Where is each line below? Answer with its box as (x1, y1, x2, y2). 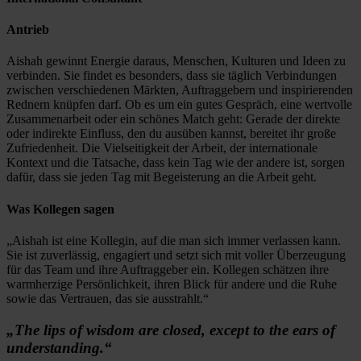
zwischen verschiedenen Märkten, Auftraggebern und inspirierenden (6, 83, 353, 98)
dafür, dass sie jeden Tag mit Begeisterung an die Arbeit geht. (6, 170, 317, 185)
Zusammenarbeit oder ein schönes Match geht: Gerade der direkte (6, 112, 340, 127)
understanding (6, 338, 100, 356)
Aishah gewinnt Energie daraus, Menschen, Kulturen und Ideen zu (6, 54, 346, 68)
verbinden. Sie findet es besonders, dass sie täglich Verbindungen (6, 68, 337, 83)
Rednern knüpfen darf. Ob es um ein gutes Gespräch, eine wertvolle (6, 98, 352, 112)
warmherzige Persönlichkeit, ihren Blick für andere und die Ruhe (6, 276, 337, 291)
